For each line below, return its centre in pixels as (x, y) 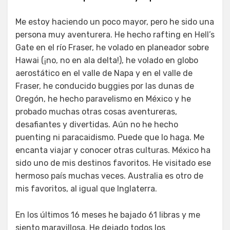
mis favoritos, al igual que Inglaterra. (86, 188)
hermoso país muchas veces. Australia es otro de (109, 176)
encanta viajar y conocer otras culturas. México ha (113, 150)
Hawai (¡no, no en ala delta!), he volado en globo (107, 60)
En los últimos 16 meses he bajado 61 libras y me (108, 215)
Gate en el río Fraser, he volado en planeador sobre (112, 47)
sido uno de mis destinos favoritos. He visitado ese (113, 163)
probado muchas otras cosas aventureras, (96, 111)
